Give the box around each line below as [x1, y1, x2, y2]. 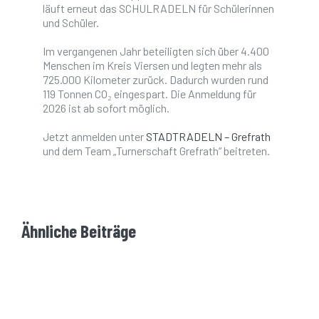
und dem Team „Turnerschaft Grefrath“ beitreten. [43, 144, 270, 157]
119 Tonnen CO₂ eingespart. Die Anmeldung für [43, 87, 256, 100]
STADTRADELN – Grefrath [146, 130, 271, 143]
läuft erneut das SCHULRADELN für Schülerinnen [43, 1, 274, 15]
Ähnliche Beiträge [21, 220, 136, 241]
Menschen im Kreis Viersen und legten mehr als [43, 58, 262, 72]
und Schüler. [43, 16, 99, 29]
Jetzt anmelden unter [43, 130, 146, 143]
